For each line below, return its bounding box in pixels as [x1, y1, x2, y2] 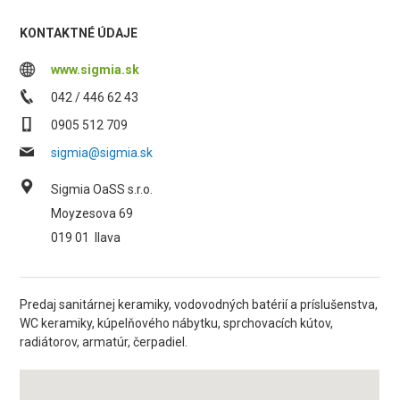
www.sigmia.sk [51, 62, 140, 77]
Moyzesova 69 [51, 206, 134, 221]
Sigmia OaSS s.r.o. [51, 182, 154, 196]
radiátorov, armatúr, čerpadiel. [20, 335, 188, 349]
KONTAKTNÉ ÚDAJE [20, 26, 138, 40]
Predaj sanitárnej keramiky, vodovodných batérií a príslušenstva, [20, 297, 379, 312]
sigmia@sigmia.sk [51, 146, 154, 160]
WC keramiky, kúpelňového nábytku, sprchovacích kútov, [20, 316, 334, 330]
